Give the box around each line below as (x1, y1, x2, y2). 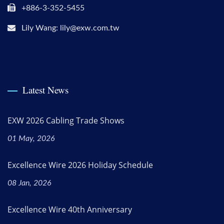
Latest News (22, 83, 68, 96)
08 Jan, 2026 (7, 179, 51, 187)
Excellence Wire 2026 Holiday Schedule (7, 159, 153, 171)
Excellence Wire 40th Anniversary (7, 204, 132, 215)
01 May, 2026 (7, 134, 55, 143)
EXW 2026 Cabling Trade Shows (7, 115, 124, 126)
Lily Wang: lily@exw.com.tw (21, 24, 119, 32)
